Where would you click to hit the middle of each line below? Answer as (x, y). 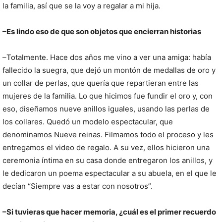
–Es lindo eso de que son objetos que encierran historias (102, 31)
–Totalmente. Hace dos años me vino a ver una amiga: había (107, 57)
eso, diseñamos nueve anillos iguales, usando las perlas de (106, 109)
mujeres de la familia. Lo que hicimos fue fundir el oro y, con (108, 96)
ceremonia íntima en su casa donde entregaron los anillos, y (108, 160)
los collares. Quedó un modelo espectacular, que (88, 121)
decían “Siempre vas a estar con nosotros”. (78, 186)
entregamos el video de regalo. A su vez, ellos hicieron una (106, 147)
